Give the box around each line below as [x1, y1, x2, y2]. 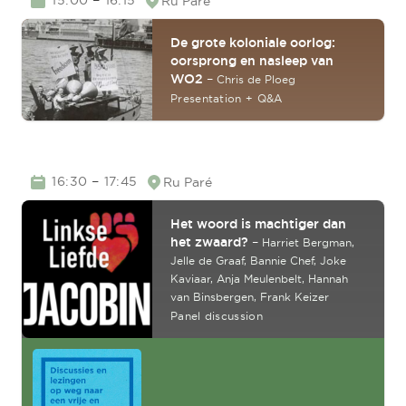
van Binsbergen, [170, 290, 260, 304]
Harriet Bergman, [262, 236, 354, 250]
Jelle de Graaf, [170, 254, 250, 268]
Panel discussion [170, 309, 263, 324]
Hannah [308, 272, 348, 286]
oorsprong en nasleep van [170, 53, 333, 70]
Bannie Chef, [250, 254, 320, 268]
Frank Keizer [260, 290, 329, 304]
